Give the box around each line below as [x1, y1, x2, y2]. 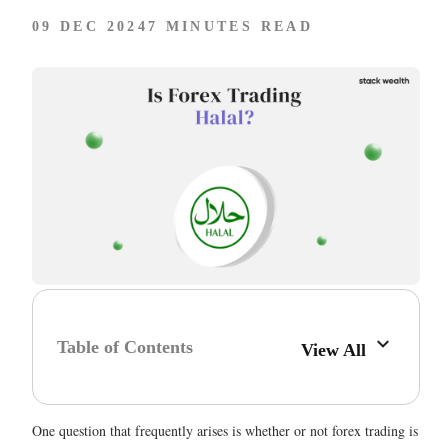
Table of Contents [57, 336, 193, 357]
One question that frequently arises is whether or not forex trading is [32, 421, 418, 441]
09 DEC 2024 [32, 19, 148, 34]
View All [301, 340, 372, 361]
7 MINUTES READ [147, 19, 314, 34]
